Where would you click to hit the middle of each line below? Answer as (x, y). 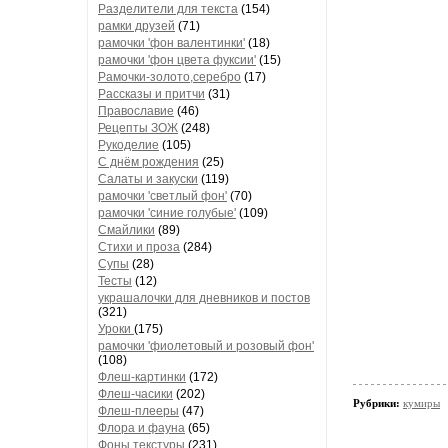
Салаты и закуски (148, 179)
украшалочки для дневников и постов (204, 298)
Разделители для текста (168, 9)
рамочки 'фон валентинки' (171, 43)
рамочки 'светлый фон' (162, 196)
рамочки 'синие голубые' (167, 213)
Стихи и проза (139, 247)
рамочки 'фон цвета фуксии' (177, 60)
